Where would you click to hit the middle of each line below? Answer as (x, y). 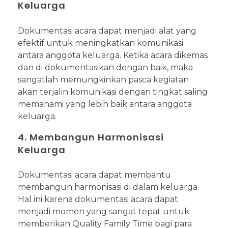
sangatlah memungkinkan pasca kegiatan (103, 79)
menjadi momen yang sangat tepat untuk (104, 211)
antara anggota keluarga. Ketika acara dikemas (113, 55)
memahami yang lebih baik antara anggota (105, 104)
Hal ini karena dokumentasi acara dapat (98, 199)
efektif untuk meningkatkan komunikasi (101, 43)
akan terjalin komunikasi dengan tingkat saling (113, 92)
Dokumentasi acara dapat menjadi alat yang (107, 31)
